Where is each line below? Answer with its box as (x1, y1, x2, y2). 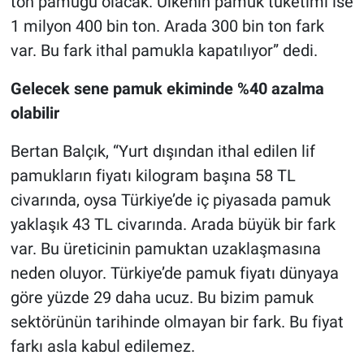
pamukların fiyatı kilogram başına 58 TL (10, 166, 296, 186)
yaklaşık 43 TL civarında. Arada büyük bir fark (10, 214, 336, 235)
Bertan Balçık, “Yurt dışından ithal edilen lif (10, 141, 315, 162)
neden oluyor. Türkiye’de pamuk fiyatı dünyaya (10, 263, 339, 284)
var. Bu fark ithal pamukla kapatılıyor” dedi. (10, 41, 318, 61)
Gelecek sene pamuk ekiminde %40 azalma (10, 79, 324, 99)
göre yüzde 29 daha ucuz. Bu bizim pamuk (10, 288, 314, 308)
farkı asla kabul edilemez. (10, 336, 195, 357)
